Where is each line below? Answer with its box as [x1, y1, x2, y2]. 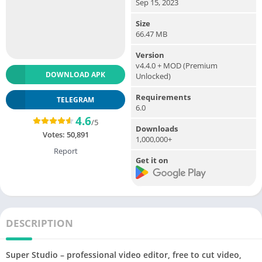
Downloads [136, 123, 178, 134]
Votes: [42, 129, 67, 140]
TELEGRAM [56, 94, 94, 105]
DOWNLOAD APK [45, 69, 105, 80]
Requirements [136, 91, 191, 102]
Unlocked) [136, 70, 171, 81]
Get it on [136, 154, 168, 166]
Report [53, 145, 78, 156]
